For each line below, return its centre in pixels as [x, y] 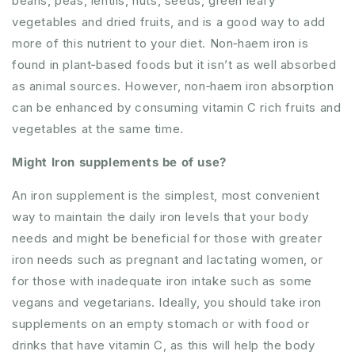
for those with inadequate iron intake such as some [162, 281]
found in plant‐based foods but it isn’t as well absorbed [174, 65]
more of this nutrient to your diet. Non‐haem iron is [160, 43]
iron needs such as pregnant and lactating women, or [168, 260]
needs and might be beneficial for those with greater [167, 238]
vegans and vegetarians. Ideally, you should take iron [167, 302]
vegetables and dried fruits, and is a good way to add [169, 22]
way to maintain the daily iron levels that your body [160, 217]
